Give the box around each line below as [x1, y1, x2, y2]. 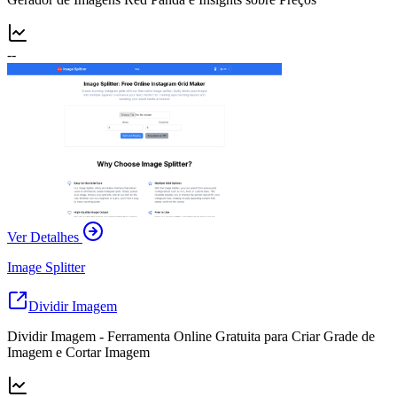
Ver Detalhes [7, 229, 79, 245]
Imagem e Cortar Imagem [7, 344, 150, 360]
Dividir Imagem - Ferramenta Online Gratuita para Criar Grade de [7, 328, 375, 344]
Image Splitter [7, 259, 85, 275]
